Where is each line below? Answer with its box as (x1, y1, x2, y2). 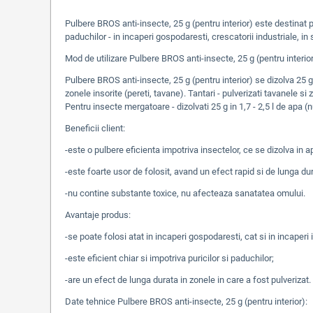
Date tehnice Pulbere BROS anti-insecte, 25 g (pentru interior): (65, 296, 307, 307)
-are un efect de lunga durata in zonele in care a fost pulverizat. (65, 275, 311, 285)
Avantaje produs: (65, 210, 131, 220)
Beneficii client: (65, 123, 125, 133)
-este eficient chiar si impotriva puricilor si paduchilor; (65, 253, 274, 263)
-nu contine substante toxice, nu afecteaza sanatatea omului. (65, 188, 305, 198)
